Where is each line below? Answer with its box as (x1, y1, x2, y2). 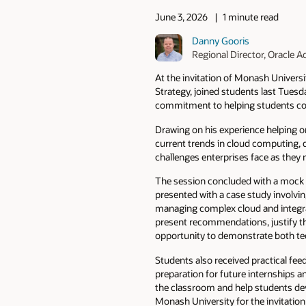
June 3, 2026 (155, 10, 208, 24)
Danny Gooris (192, 33, 250, 47)
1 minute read (223, 10, 279, 24)
